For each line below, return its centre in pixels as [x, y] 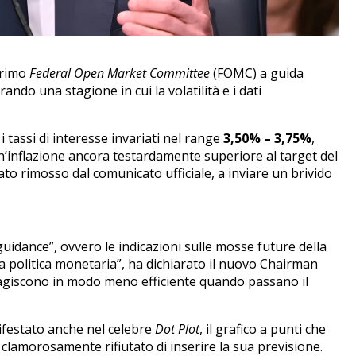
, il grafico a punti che [262, 329]
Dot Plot [177, 329]
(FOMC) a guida [256, 73]
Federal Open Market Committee [119, 73]
